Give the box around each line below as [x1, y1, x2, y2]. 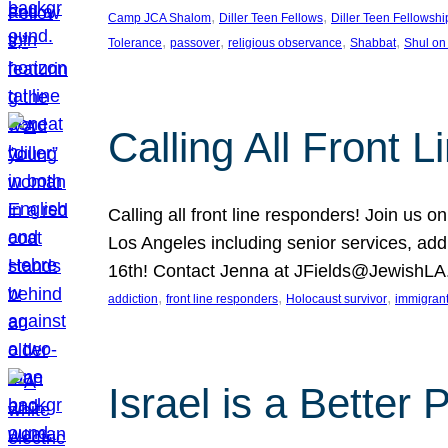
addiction [108, 292, 158, 306]
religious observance [228, 36, 342, 50]
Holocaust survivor [286, 292, 387, 306]
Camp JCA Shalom [108, 11, 211, 25]
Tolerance [108, 36, 162, 50]
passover [170, 36, 220, 50]
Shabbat [350, 36, 396, 50]
